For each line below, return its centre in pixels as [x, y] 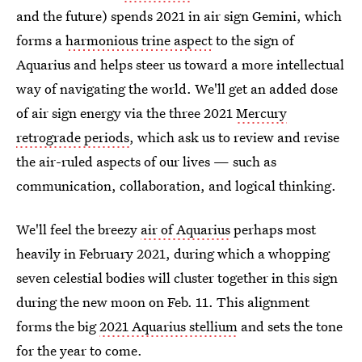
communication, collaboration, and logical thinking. [176, 185]
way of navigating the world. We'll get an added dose [177, 88]
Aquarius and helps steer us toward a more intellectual [180, 64]
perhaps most [273, 229]
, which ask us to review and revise [234, 137]
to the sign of [253, 40]
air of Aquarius [185, 229]
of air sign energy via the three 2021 [126, 112]
